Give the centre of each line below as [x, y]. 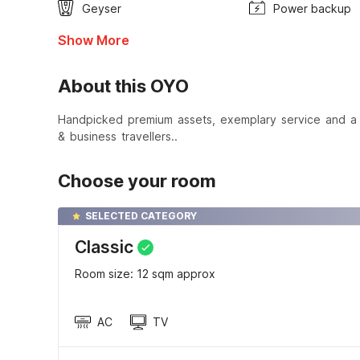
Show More [94, 40]
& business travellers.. [118, 136]
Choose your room [137, 180]
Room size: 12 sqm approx [145, 273]
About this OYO [123, 86]
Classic [104, 247]
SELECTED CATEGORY [141, 215]
